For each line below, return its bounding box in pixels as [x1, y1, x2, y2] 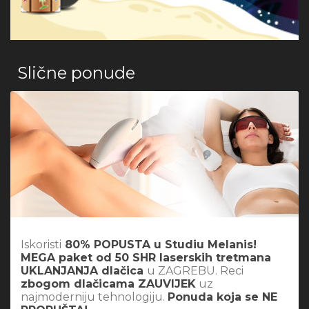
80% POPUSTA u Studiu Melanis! [61, 237, 257, 251]
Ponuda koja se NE [168, 290, 277, 303]
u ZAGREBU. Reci [147, 263, 243, 277]
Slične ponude [17, 63, 135, 83]
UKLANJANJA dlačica [21, 263, 147, 277]
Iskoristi [21, 237, 61, 251]
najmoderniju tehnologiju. [21, 290, 168, 303]
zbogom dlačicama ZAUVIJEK [21, 277, 196, 290]
